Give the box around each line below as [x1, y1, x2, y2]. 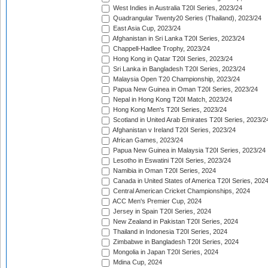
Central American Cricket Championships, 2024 [111, 187, 250, 195]
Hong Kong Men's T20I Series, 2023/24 [111, 106, 227, 114]
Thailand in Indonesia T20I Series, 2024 [111, 228, 227, 236]
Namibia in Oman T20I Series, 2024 [111, 167, 216, 175]
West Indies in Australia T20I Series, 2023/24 [111, 4, 242, 12]
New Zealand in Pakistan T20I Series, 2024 [111, 218, 238, 226]
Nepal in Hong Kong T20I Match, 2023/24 [111, 96, 232, 103]
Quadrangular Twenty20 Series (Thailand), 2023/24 [111, 14, 261, 22]
